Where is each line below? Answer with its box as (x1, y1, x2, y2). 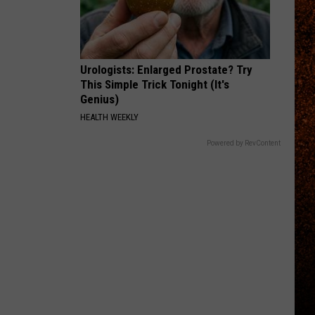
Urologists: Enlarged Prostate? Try (80, 63, 252, 77)
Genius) (80, 92, 119, 106)
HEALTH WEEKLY (80, 112, 139, 122)
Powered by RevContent (207, 139, 281, 147)
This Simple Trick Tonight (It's (80, 77, 229, 91)
